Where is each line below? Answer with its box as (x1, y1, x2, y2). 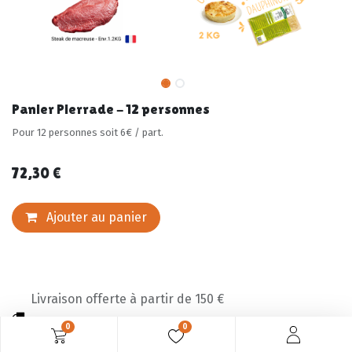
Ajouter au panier (43, 210, 147, 225)
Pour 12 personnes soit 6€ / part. (12, 126, 163, 138)
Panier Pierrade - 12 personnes (12, 101, 210, 117)
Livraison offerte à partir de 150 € (31, 291, 224, 306)
